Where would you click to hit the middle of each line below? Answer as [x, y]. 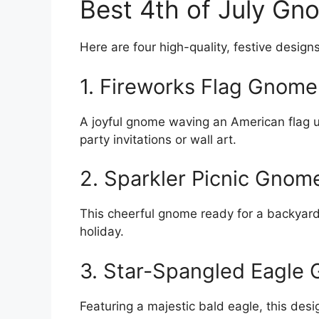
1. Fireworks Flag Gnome [199, 86]
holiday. [102, 231]
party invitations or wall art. [158, 139]
